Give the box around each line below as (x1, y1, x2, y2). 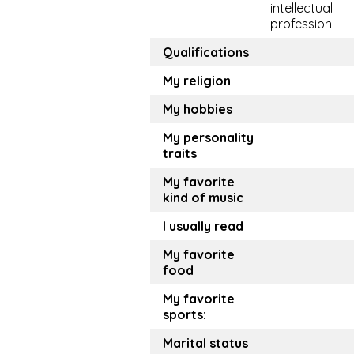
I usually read (163, 218, 243, 235)
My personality (163, 130, 254, 146)
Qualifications (163, 44, 249, 61)
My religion (163, 73, 231, 89)
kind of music (163, 190, 243, 206)
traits (163, 145, 197, 162)
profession (270, 16, 332, 32)
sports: (163, 307, 206, 323)
